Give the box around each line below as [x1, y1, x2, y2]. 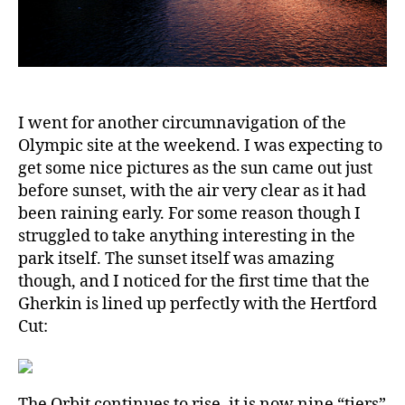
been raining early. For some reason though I [18, 203, 361, 225]
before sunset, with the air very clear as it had [18, 181, 366, 202]
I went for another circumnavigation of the [18, 113, 346, 135]
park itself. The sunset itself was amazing [18, 249, 334, 270]
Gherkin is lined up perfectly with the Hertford [18, 294, 377, 316]
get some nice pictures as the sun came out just [18, 158, 372, 180]
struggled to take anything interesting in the [18, 226, 355, 248]
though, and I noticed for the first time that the [18, 271, 370, 293]
